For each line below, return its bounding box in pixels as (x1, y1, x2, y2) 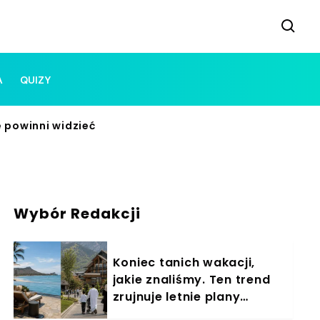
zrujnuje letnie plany (112, 289, 241, 305)
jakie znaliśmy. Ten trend (112, 271, 271, 288)
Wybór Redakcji (14, 204, 141, 224)
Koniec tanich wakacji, (112, 254, 256, 271)
